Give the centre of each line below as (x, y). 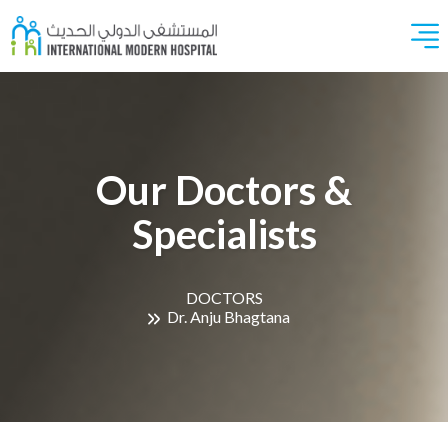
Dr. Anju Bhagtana (228, 316)
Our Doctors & (224, 190)
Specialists (224, 234)
